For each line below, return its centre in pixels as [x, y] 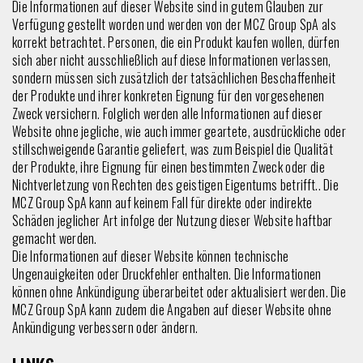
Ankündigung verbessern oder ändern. [105, 327]
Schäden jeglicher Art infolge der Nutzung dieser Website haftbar [173, 220]
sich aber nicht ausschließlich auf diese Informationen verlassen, [172, 60]
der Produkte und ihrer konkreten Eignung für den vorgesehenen [169, 95]
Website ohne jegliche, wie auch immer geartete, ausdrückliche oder [179, 131]
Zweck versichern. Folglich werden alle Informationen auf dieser [168, 113]
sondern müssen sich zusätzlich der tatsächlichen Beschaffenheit [174, 77]
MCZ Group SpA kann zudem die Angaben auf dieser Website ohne [172, 309]
